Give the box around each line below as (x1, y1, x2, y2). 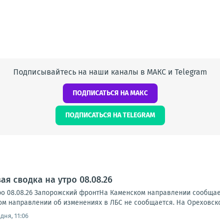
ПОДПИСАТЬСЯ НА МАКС (72, 89, 148, 97)
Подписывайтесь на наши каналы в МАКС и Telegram (13, 67, 207, 77)
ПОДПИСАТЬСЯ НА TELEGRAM (65, 111, 155, 119)
